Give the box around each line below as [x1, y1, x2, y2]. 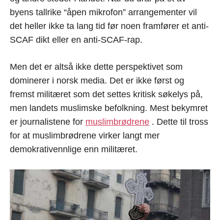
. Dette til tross [149, 116, 208, 127]
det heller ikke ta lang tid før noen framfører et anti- [10, 21, 209, 31]
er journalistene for [10, 116, 85, 127]
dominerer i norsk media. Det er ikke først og [10, 75, 184, 85]
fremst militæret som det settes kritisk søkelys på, [10, 89, 203, 99]
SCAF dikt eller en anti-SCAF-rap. [10, 34, 142, 45]
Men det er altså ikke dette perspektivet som [10, 61, 183, 72]
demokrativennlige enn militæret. [10, 144, 137, 154]
